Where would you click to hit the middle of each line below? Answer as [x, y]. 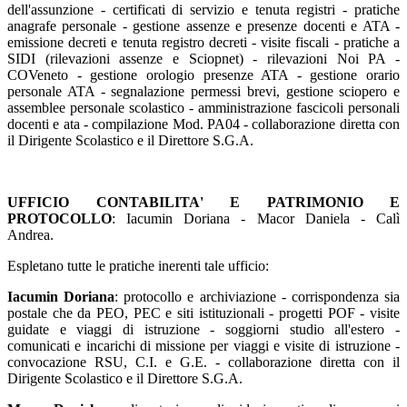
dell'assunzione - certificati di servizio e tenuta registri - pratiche [203, 10]
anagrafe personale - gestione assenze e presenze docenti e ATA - [203, 26]
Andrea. [32, 235]
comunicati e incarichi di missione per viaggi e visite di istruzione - [203, 346]
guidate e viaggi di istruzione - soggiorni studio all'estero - [203, 330]
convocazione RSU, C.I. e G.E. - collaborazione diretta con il [203, 362]
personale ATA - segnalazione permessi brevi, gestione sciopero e [203, 92]
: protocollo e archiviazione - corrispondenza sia [258, 297]
